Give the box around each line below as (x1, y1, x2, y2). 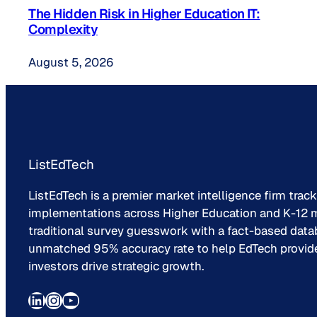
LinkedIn (28, 288, 38, 311)
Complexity (28, 20, 98, 38)
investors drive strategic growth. (28, 258, 204, 275)
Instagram (45, 288, 59, 311)
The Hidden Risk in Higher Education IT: (28, 4, 260, 22)
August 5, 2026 (28, 54, 114, 71)
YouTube (62, 288, 71, 311)
